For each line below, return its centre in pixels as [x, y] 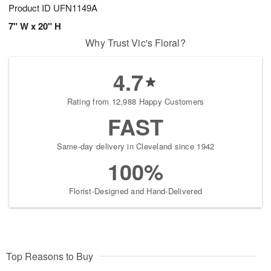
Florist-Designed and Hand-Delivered [135, 191]
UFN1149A [75, 8]
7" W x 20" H [35, 26]
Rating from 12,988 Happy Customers [135, 102]
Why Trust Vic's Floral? [135, 43]
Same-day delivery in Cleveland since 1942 [135, 146]
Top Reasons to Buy [50, 256]
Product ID [31, 8]
